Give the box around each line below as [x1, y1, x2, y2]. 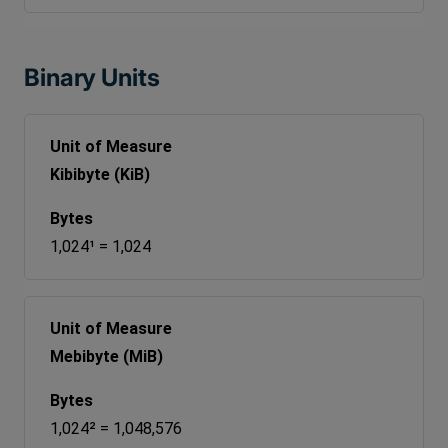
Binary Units [24, 62, 160, 92]
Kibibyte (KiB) [50, 164, 150, 184]
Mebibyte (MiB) [50, 346, 163, 366]
